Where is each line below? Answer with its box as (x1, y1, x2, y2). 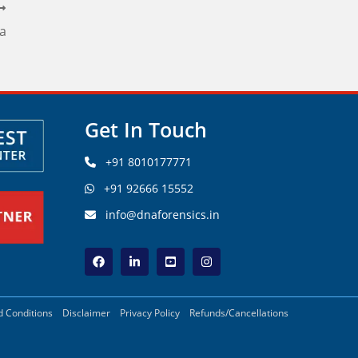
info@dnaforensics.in (105, 207, 220, 223)
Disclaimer (62, 306, 110, 320)
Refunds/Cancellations (189, 306, 288, 320)
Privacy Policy (120, 306, 180, 320)
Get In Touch (85, 116, 207, 144)
